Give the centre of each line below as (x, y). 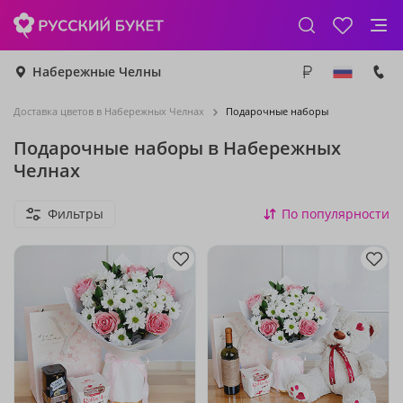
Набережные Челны (97, 72)
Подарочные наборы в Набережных (177, 148)
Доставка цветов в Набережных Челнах (109, 111)
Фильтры (76, 214)
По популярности (336, 214)
